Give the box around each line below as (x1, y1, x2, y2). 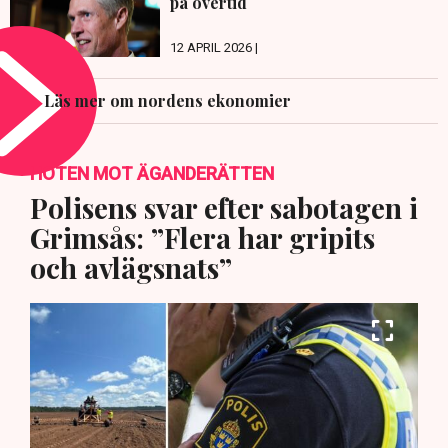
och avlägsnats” (30, 249, 232, 287)
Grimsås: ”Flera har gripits (30, 219, 375, 257)
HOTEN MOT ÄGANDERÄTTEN (30, 163, 274, 185)
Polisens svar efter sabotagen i (30, 189, 418, 227)
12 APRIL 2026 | (170, 40, 258, 56)
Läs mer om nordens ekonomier (44, 90, 291, 112)
